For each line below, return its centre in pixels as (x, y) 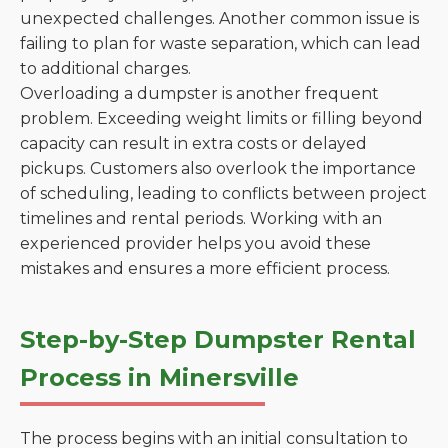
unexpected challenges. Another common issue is (219, 18)
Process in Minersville (159, 377)
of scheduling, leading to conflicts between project (223, 193)
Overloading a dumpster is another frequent (199, 93)
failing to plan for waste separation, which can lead (220, 43)
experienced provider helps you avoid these (195, 243)
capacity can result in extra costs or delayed (193, 143)
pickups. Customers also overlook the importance (218, 168)
